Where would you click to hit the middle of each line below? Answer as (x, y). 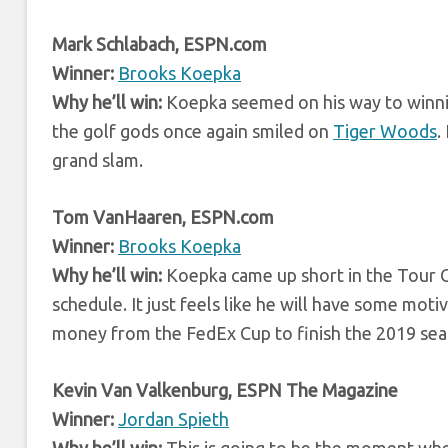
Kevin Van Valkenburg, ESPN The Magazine (225, 389)
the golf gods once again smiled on (192, 130)
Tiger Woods (385, 130)
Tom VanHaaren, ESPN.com (163, 216)
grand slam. (97, 159)
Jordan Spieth (173, 418)
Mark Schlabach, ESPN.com (159, 43)
